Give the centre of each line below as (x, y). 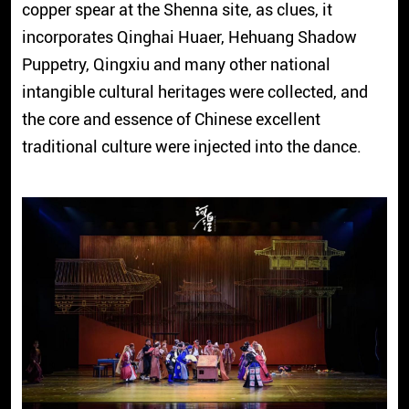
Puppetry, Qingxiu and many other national (176, 64)
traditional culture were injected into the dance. (191, 146)
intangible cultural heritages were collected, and (194, 91)
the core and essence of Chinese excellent (171, 119)
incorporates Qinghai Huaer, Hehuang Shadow (189, 37)
